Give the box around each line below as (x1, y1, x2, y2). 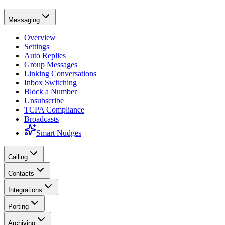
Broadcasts (24, 115, 59, 123)
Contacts (8, 170, 34, 177)
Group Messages (24, 60, 77, 69)
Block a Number (24, 87, 77, 96)
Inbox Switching (24, 78, 77, 87)
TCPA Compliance (24, 105, 84, 114)
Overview (24, 33, 56, 42)
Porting (8, 203, 29, 210)
